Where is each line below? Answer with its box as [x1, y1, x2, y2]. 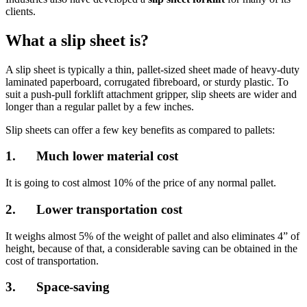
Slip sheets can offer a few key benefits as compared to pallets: [5, 123, 275, 136]
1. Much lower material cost [5, 149, 178, 164]
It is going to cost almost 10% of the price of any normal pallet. [5, 177, 276, 189]
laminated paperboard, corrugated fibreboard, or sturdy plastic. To [5, 75, 288, 88]
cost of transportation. [5, 254, 99, 267]
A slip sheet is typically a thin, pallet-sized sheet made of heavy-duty [5, 63, 299, 75]
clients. [5, 5, 36, 17]
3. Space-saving [5, 280, 110, 295]
